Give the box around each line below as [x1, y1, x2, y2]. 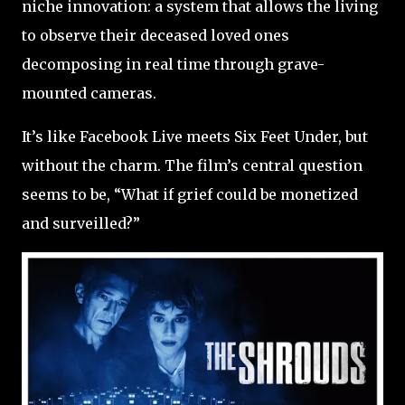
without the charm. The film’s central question [22, 155, 363, 174]
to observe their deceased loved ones [22, 25, 289, 44]
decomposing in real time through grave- [22, 54, 325, 73]
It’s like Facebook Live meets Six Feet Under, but [22, 127, 368, 146]
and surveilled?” [22, 213, 140, 232]
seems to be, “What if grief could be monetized [22, 184, 358, 203]
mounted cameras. [22, 83, 160, 102]
